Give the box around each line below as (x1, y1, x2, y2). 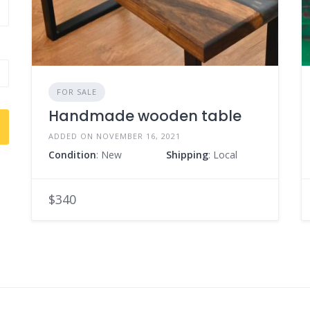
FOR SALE (56, 86, 97, 97)
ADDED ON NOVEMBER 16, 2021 (48, 130, 181, 141)
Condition (48, 147, 96, 161)
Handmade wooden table (48, 105, 241, 126)
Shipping (165, 147, 208, 161)
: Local (208, 147, 237, 161)
